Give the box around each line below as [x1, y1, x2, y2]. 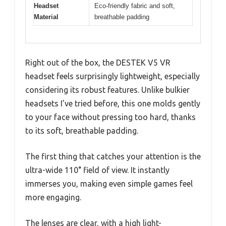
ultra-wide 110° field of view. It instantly [25, 165, 169, 175]
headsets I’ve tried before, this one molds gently [25, 99, 200, 108]
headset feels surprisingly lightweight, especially [25, 72, 200, 81]
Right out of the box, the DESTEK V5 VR [25, 58, 171, 68]
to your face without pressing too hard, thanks [25, 112, 196, 122]
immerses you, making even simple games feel [25, 179, 193, 189]
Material [34, 13, 59, 21]
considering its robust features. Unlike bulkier [25, 85, 190, 95]
